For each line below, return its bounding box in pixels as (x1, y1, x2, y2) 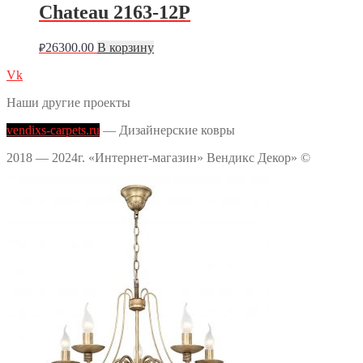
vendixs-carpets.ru (6, 122, 100, 137)
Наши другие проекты (6, 95, 130, 109)
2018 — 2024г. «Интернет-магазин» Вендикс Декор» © (6, 150, 310, 164)
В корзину (97, 40, 154, 54)
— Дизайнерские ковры (100, 122, 235, 137)
